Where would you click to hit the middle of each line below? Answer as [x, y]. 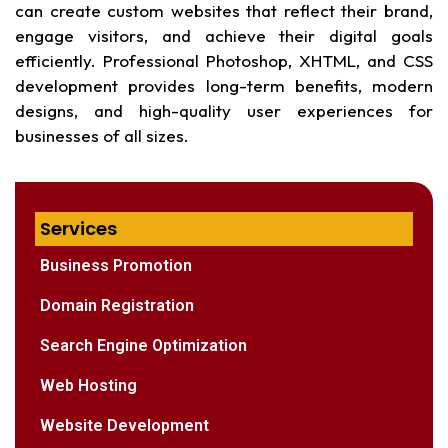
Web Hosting [88, 386]
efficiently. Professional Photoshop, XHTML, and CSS [224, 60]
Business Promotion [116, 266]
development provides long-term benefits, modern [224, 85]
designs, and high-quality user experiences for [224, 110]
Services [78, 229]
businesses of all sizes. [102, 135]
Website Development [124, 426]
